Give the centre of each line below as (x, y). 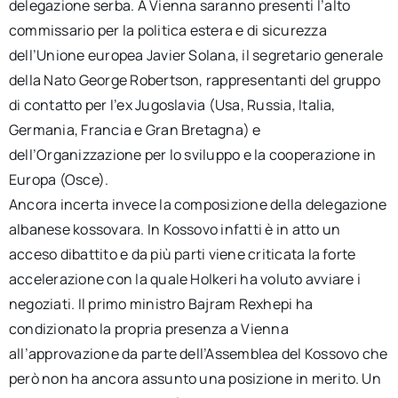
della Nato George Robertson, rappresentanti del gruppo (194, 80)
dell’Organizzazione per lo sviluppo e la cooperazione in (192, 155)
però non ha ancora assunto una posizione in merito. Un (195, 378)
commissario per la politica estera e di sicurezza (167, 30)
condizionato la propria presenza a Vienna (148, 329)
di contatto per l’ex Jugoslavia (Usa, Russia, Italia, (172, 105)
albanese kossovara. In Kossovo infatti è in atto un (175, 229)
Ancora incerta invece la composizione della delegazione (198, 204)
